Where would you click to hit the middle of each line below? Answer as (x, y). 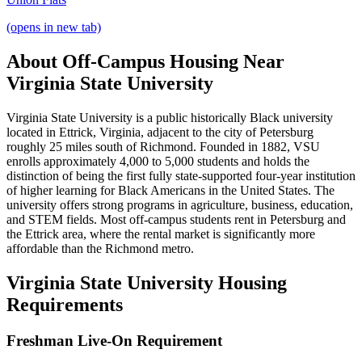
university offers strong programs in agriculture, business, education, (180, 204)
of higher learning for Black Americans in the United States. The (170, 190)
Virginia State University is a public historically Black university (170, 117)
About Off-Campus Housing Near (145, 61)
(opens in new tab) (54, 27)
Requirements (65, 304)
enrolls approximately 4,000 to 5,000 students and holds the (158, 161)
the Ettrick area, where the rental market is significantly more (161, 234)
